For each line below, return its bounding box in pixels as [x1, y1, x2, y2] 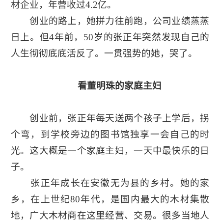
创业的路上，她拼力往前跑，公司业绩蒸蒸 [10, 15, 210, 26]
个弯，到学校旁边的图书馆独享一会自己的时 [10, 129, 210, 139]
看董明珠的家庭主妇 [58, 80, 162, 91]
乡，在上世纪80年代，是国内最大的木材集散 [10, 193, 210, 204]
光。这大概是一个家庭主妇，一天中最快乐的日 [10, 145, 210, 156]
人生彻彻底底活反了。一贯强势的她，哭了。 [10, 48, 197, 58]
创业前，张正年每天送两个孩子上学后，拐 [10, 112, 210, 123]
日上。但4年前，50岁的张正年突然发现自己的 [10, 31, 210, 42]
